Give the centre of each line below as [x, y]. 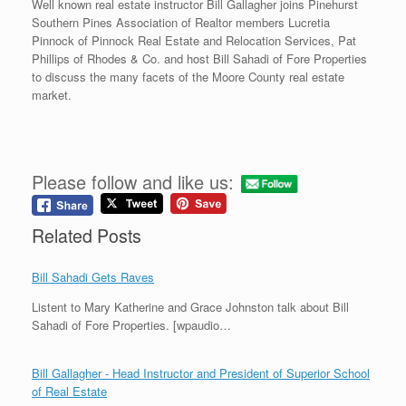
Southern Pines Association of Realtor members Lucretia [181, 23]
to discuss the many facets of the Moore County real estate [188, 77]
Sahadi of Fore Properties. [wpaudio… [131, 324]
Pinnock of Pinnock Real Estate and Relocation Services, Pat [194, 41]
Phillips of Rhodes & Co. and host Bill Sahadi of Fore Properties [199, 59]
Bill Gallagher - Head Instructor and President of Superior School [201, 372]
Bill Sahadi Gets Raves [93, 276]
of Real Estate [69, 391]
